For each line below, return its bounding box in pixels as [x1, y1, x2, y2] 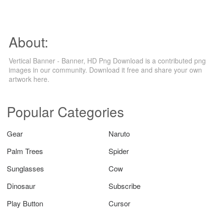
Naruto [108, 128, 130, 139]
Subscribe [108, 180, 140, 191]
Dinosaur [7, 180, 35, 191]
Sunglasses [7, 163, 44, 173]
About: [9, 31, 48, 51]
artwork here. [9, 74, 49, 84]
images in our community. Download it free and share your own [9, 64, 202, 75]
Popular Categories [7, 101, 124, 121]
